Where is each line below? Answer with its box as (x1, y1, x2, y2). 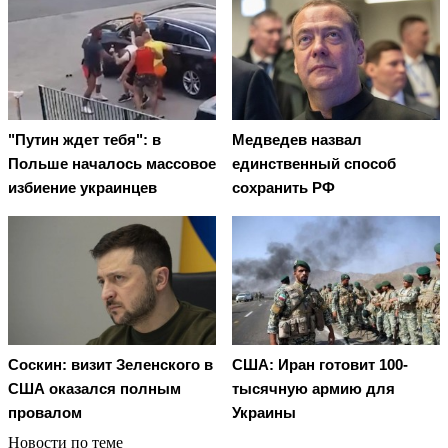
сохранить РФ (232, 179, 335, 197)
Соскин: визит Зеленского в (8, 355, 213, 373)
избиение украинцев (8, 179, 157, 197)
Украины (232, 403, 296, 421)
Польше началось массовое (8, 155, 216, 173)
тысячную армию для (232, 379, 395, 397)
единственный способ (232, 155, 396, 173)
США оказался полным (8, 379, 181, 397)
